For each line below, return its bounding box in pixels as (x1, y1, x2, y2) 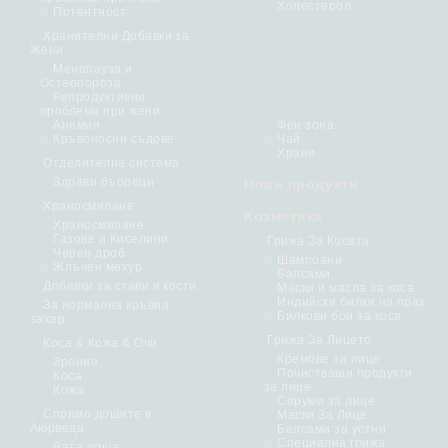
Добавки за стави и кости (43, 279, 197, 293)
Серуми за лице (277, 394, 376, 408)
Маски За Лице (277, 408, 368, 422)
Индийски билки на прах (277, 295, 426, 309)
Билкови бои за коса (277, 309, 402, 323)
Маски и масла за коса (277, 281, 415, 295)
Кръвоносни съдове (53, 132, 175, 146)
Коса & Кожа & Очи (43, 336, 158, 350)
